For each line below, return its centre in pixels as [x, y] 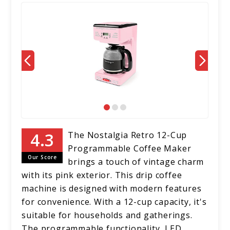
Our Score [42, 157]
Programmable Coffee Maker [130, 149]
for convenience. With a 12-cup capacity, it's [114, 202]
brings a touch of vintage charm [136, 162]
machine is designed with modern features [112, 189]
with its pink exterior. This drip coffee [102, 175]
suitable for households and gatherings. [107, 215]
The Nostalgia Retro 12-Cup [128, 135]
